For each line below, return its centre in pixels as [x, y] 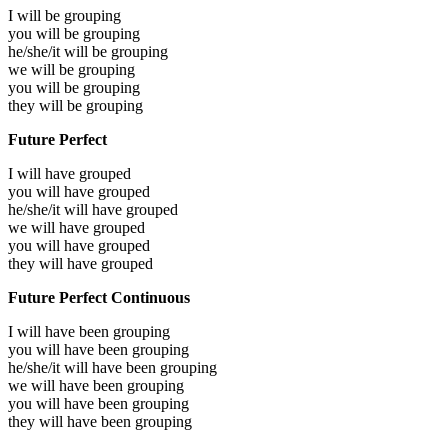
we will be [43, 70]
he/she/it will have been [84, 368]
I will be [36, 16]
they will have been [71, 422]
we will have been [67, 386]
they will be [47, 106]
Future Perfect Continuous [99, 298]
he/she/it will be [59, 52]
